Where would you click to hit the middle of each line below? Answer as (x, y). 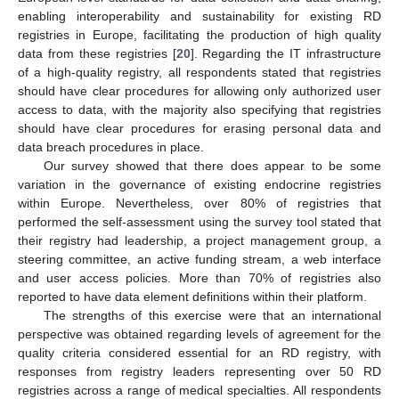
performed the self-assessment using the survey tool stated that (199, 222)
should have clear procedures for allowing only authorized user (199, 91)
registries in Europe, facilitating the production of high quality (199, 35)
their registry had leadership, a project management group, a (199, 241)
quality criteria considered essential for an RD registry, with (199, 353)
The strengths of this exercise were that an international (212, 316)
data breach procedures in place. (111, 147)
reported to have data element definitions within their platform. (192, 297)
